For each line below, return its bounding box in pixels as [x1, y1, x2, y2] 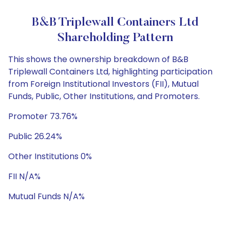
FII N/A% [8, 170, 41, 182]
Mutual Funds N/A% [8, 190, 85, 202]
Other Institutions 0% [8, 150, 92, 162]
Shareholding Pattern [57, 32, 173, 44]
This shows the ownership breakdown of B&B [8, 53, 188, 65]
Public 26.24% [8, 130, 62, 142]
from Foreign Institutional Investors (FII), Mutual [8, 78, 199, 90]
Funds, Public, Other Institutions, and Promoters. [8, 90, 200, 102]
